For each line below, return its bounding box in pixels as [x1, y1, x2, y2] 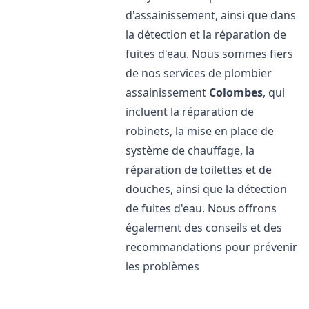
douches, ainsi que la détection [126, 181, 288, 197]
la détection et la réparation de [126, 27, 287, 42]
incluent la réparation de [126, 104, 255, 119]
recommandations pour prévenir [126, 239, 298, 255]
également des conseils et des [126, 220, 283, 235]
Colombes [209, 85, 263, 100]
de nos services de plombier [126, 66, 272, 81]
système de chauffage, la [126, 143, 255, 158]
